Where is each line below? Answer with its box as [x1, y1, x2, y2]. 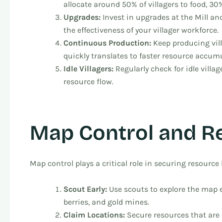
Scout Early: [63, 184, 107, 194]
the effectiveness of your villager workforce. [63, 25, 219, 35]
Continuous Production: [63, 38, 151, 48]
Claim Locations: [63, 210, 125, 220]
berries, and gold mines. [63, 197, 149, 207]
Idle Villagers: [63, 63, 113, 73]
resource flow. [63, 76, 113, 86]
